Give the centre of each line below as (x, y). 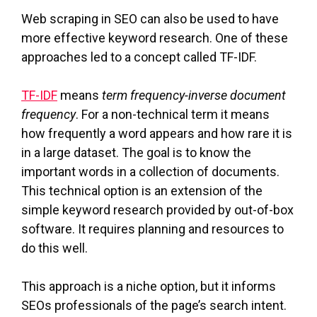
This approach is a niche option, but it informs (149, 286)
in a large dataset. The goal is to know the (136, 152)
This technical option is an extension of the (142, 190)
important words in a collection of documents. (150, 171)
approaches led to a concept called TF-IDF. (139, 57)
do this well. (54, 248)
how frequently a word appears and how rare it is (157, 133)
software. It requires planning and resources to (152, 229)
